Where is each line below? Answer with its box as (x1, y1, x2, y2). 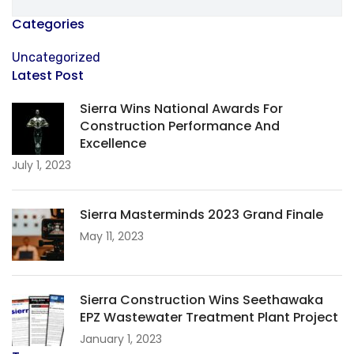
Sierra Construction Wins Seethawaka (80, 290, 323, 309)
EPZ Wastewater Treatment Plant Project (80, 307, 338, 326)
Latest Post (12, 66, 84, 85)
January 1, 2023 (80, 330, 162, 347)
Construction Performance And (80, 116, 280, 135)
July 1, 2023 (12, 156, 71, 173)
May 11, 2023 (80, 228, 144, 244)
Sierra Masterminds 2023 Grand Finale (80, 205, 323, 224)
